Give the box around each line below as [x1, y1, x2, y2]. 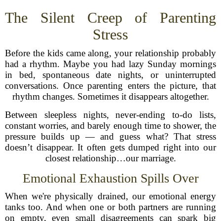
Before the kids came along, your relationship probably [5, 48, 216, 58]
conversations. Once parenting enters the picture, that [5, 80, 216, 91]
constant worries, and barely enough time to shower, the [5, 120, 216, 131]
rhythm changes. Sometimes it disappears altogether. [12, 91, 209, 102]
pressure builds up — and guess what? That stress [5, 131, 216, 142]
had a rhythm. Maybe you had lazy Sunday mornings [5, 59, 216, 69]
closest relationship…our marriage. [45, 153, 176, 163]
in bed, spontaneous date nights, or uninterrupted [5, 70, 216, 80]
